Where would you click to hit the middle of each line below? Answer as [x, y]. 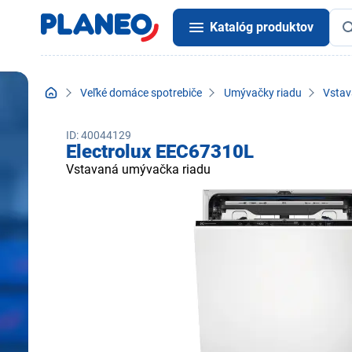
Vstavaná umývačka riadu [138, 170]
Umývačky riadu [262, 93]
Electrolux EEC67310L [160, 152]
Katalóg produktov [262, 27]
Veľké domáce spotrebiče [141, 93]
